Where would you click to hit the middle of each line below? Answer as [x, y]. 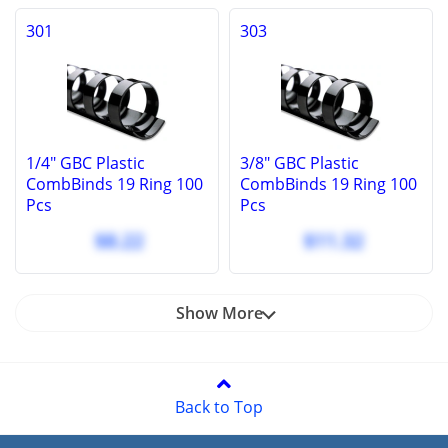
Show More [219, 313]
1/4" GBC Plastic [85, 163]
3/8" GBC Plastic [299, 163]
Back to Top [219, 407]
